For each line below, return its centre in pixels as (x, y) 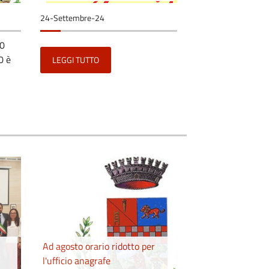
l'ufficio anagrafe (77, 260)
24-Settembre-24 (72, 18)
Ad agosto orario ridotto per (99, 246)
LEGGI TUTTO (76, 60)
